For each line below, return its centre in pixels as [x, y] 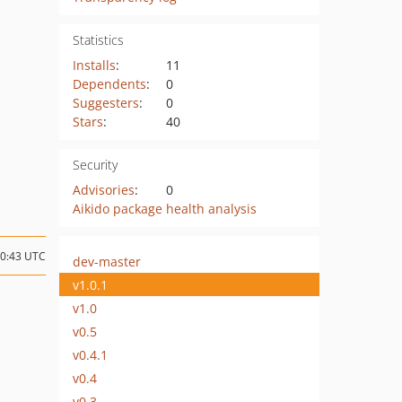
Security [95, 165]
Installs [94, 65]
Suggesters [105, 103]
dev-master [107, 261]
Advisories [103, 190]
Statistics [98, 40]
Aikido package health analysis [164, 209]
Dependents [109, 84]
